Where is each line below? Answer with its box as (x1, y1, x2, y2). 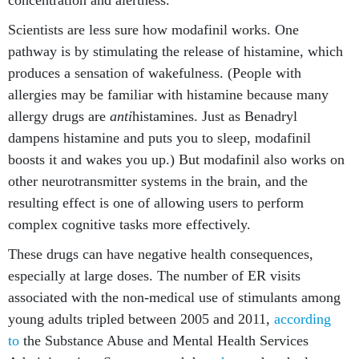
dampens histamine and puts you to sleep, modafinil (8, 130, 311, 146)
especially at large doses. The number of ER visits (8, 268, 301, 284)
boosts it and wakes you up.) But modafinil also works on (8, 151, 345, 167)
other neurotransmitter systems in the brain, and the (8, 173, 308, 189)
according (274, 311, 331, 327)
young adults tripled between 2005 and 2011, (8, 311, 274, 327)
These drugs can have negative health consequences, (8, 246, 313, 262)
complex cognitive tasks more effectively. (8, 216, 251, 232)
